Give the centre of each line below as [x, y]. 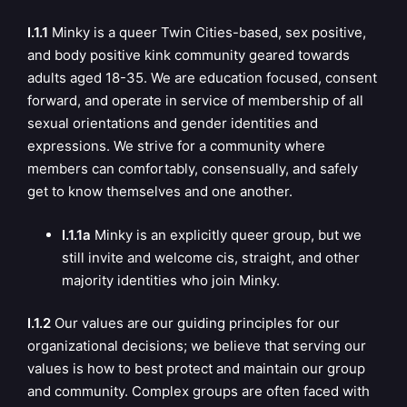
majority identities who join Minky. [170, 280]
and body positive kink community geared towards [189, 55]
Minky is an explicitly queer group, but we [226, 234]
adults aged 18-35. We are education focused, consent [202, 78]
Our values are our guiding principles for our [197, 323]
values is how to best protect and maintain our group [196, 368]
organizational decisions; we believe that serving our [197, 346]
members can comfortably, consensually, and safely [193, 169]
